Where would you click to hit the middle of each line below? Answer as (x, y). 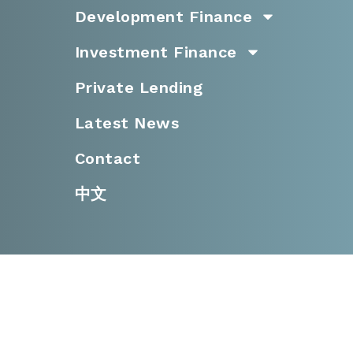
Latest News (127, 123)
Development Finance (163, 16)
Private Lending (139, 87)
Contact (108, 158)
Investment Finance (156, 52)
